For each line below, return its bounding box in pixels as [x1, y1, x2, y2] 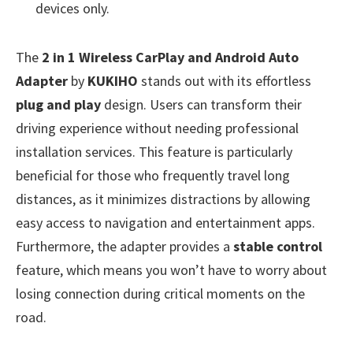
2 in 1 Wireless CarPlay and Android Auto [42, 48, 299, 67]
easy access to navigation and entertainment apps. [16, 214, 315, 232]
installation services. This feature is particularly [16, 143, 292, 162]
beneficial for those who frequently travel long [16, 166, 290, 185]
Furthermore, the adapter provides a [16, 237, 233, 256]
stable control [233, 237, 322, 256]
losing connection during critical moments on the [16, 284, 305, 303]
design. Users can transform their [101, 95, 302, 114]
